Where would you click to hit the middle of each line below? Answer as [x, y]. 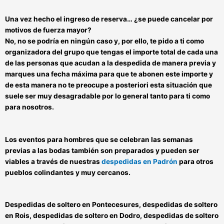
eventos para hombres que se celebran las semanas [106, 140]
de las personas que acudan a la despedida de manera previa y [110, 63]
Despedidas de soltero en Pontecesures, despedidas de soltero [111, 204]
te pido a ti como [177, 41]
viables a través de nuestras [53, 162]
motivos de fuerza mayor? [48, 30]
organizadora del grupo [45, 52]
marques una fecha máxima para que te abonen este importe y [109, 74]
